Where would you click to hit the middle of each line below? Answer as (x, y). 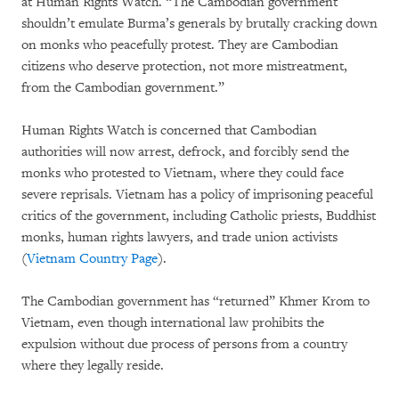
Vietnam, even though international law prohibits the (173, 323)
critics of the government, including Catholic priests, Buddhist (199, 216)
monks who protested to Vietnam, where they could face (183, 173)
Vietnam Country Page (92, 259)
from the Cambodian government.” (123, 88)
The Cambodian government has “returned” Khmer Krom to (195, 301)
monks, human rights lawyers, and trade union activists (179, 237)
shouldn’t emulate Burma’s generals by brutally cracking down (199, 24)
